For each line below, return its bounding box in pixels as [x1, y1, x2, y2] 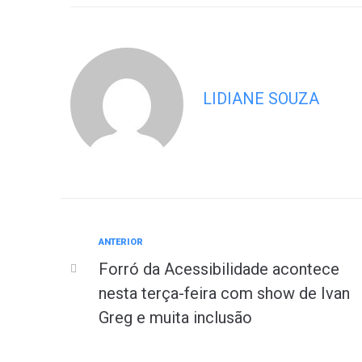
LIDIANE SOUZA [203, 89, 319, 108]
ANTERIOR [99, 237, 143, 247]
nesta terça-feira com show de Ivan [99, 284, 350, 303]
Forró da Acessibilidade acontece [99, 259, 339, 279]
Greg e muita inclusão [99, 308, 252, 327]
